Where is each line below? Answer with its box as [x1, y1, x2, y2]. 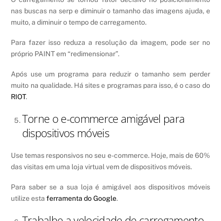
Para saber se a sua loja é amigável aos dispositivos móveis [11, 183, 210, 191]
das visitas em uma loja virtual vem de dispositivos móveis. [11, 162, 192, 171]
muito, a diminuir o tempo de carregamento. [11, 18, 147, 26]
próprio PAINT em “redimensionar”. [11, 49, 120, 58]
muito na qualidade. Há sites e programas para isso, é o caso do [11, 81, 210, 89]
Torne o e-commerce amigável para [22, 111, 185, 127]
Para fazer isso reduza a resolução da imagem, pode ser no [11, 38, 210, 46]
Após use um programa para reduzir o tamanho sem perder [11, 70, 210, 78]
